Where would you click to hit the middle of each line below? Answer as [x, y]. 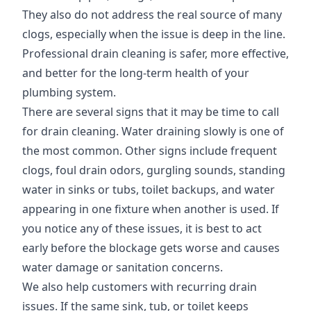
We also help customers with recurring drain [140, 287]
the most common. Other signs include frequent [150, 151]
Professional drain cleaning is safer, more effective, [155, 53]
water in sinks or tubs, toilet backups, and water [149, 190]
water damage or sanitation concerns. [123, 267]
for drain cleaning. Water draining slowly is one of [153, 131]
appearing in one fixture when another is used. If [151, 209]
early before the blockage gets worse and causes [151, 248]
